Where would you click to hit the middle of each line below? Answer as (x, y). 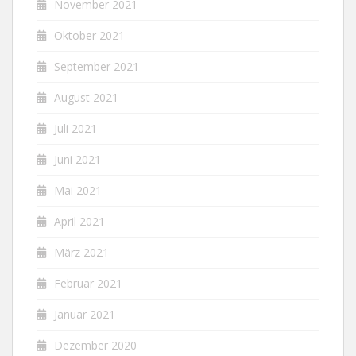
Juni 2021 (77, 159)
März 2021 (81, 252)
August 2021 (86, 97)
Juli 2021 (75, 128)
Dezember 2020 (95, 345)
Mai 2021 (78, 190)
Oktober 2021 (89, 35)
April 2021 (79, 221)
